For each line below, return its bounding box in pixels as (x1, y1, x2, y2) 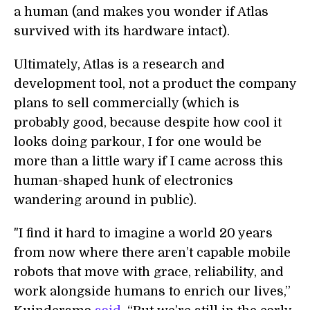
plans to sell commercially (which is (14, 96, 239, 110)
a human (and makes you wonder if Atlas (14, 5, 268, 19)
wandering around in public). (14, 193, 197, 207)
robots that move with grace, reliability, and (14, 265, 284, 279)
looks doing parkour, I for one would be (14, 135, 262, 149)
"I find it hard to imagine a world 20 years (14, 226, 273, 240)
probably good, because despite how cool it (14, 116, 282, 129)
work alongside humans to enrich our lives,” (14, 284, 291, 298)
